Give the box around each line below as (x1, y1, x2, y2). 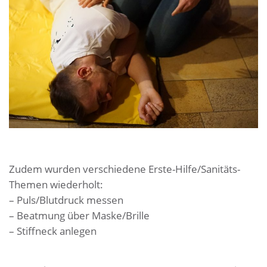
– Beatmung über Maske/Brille (9, 209, 150, 222)
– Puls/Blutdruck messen (9, 193, 123, 207)
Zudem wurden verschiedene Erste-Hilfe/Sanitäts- (9, 162, 240, 176)
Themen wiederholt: (9, 178, 103, 191)
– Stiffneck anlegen (9, 224, 97, 238)
